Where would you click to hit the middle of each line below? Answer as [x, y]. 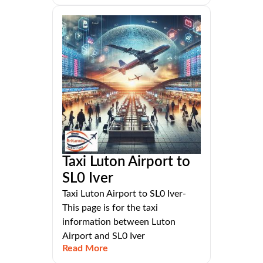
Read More [85, 249]
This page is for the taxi [110, 208]
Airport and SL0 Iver [104, 236]
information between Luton [119, 222]
